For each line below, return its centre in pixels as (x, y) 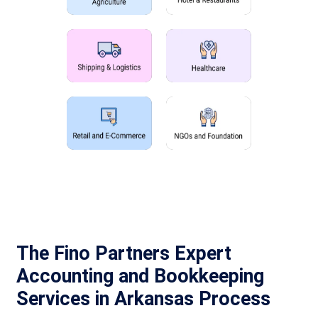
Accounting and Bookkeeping (141, 276)
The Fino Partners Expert (124, 254)
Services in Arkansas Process (144, 299)
